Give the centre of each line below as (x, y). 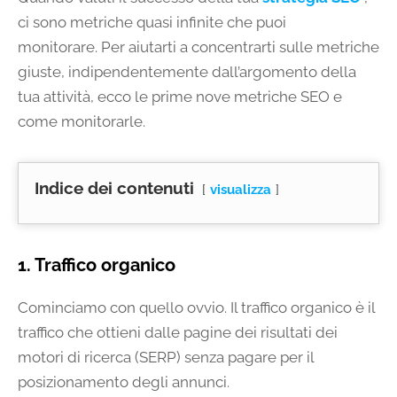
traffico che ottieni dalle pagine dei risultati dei (178, 333)
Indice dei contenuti (114, 188)
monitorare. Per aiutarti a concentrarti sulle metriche (198, 47)
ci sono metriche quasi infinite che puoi (152, 23)
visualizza (241, 190)
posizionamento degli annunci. (124, 382)
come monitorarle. (82, 122)
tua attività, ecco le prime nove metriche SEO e (180, 97)
